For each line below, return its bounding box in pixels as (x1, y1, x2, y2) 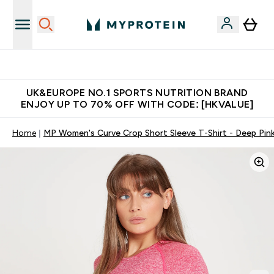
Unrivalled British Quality (97, 59, 192, 69)
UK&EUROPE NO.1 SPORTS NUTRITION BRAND (26, 87, 248, 98)
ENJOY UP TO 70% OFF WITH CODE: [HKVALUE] (21, 99, 253, 109)
